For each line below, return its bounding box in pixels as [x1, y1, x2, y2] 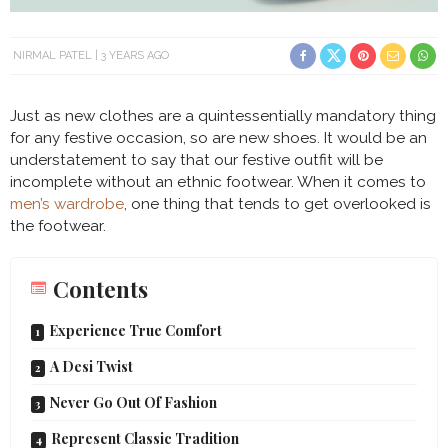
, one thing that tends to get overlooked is [124, 194, 431, 213]
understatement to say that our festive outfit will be [10, 150, 383, 169]
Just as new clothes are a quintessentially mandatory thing [10, 106, 436, 125]
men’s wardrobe [10, 194, 124, 213]
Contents [53, 273, 148, 304]
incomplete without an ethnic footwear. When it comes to [10, 172, 426, 191]
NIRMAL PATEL [13, 48, 92, 62]
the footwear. [10, 216, 106, 235]
